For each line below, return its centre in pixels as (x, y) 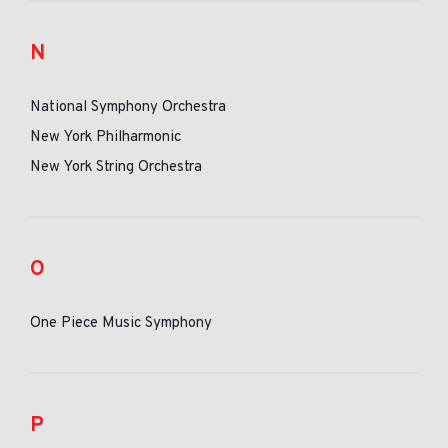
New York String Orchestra (116, 167)
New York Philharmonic (105, 137)
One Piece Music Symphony (121, 323)
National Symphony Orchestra (128, 107)
